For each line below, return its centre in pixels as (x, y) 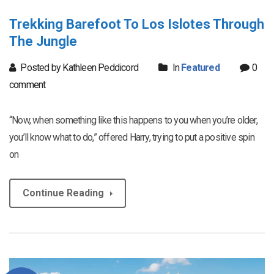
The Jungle (43, 41)
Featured (200, 67)
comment (28, 84)
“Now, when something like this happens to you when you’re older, (133, 120)
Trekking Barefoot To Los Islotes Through (137, 24)
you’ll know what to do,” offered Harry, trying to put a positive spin (132, 137)
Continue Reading (63, 193)
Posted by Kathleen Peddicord (79, 67)
